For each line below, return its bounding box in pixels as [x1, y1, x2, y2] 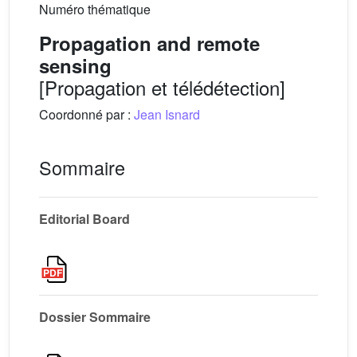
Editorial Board [39, 209, 130, 228]
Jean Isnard [134, 104, 200, 124]
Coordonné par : [39, 104, 134, 124]
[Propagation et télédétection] [39, 73, 285, 101]
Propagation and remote [39, 29, 260, 57]
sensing [39, 51, 112, 79]
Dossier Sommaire [39, 307, 151, 326]
